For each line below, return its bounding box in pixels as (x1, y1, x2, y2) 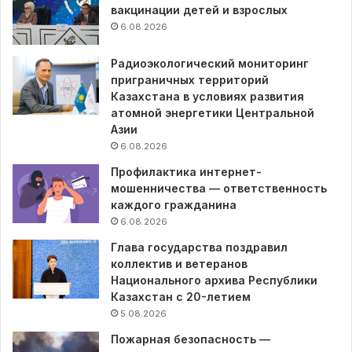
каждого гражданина (111, 198, 236, 212)
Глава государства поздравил (111, 240, 288, 255)
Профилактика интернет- (111, 165, 262, 179)
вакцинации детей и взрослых (111, 3, 288, 17)
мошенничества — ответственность (111, 181, 327, 196)
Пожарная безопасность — (111, 332, 270, 346)
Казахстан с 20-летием (111, 290, 251, 304)
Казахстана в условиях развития (111, 90, 304, 104)
